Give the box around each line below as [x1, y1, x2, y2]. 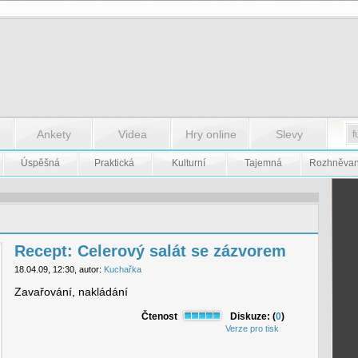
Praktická [94, 157, 134, 169]
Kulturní [172, 157, 205, 169]
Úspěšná [20, 157, 60, 169]
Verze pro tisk [225, 324, 279, 333]
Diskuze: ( [222, 311, 276, 322]
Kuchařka [103, 265, 141, 274]
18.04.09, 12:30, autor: [14, 265, 104, 274]
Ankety [37, 128, 71, 141]
